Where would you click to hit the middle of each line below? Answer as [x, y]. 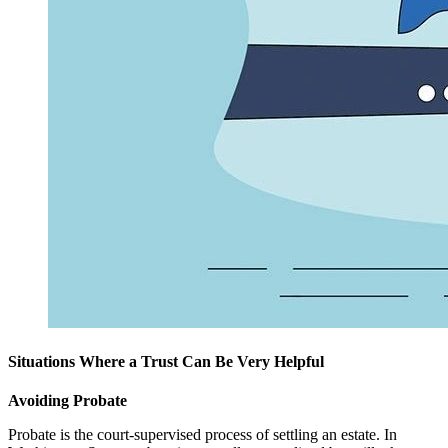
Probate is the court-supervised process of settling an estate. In [202, 435]
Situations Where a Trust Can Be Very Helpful [166, 362]
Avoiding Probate [67, 401]
